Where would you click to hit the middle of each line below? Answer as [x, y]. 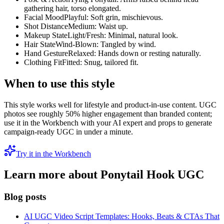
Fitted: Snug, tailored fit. [100, 62]
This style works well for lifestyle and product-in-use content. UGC [110, 104]
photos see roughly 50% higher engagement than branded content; [108, 113]
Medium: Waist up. [98, 26]
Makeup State [46, 35]
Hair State [40, 44]
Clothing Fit [43, 62]
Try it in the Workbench [53, 153]
